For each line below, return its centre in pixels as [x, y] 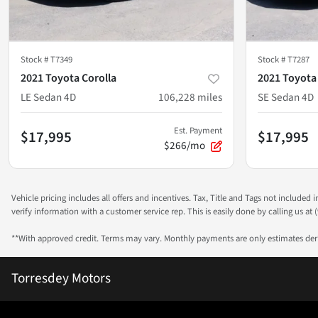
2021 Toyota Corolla [68, 78]
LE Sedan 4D [48, 97]
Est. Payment [198, 130]
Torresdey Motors [61, 278]
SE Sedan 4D [286, 97]
